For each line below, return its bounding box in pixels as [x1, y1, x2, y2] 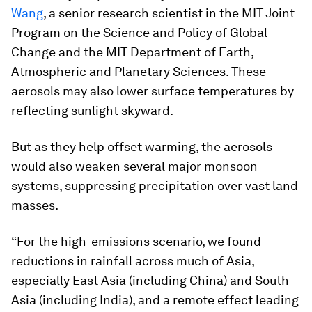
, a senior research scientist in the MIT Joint [43, 6, 295, 20]
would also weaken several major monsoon [11, 159, 258, 173]
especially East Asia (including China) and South [11, 273, 289, 288]
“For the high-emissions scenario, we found [11, 234, 261, 249]
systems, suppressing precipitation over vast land [11, 178, 298, 193]
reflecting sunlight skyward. [11, 103, 173, 118]
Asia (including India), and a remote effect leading [11, 292, 299, 307]
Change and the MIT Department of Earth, [11, 45, 253, 59]
